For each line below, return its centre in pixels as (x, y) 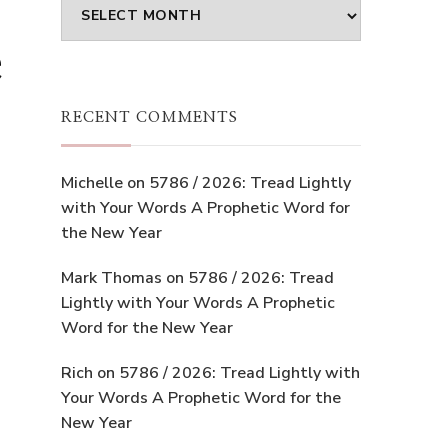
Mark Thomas (111, 277)
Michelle (92, 182)
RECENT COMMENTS (149, 117)
